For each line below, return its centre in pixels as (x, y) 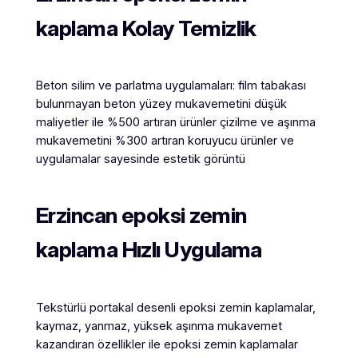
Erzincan (78, 216)
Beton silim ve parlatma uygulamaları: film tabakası (171, 86)
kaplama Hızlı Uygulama (149, 250)
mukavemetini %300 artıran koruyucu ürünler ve (165, 141)
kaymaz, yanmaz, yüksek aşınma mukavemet (159, 326)
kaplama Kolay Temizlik (146, 28)
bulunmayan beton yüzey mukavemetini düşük (161, 104)
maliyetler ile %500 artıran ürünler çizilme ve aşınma (175, 123)
